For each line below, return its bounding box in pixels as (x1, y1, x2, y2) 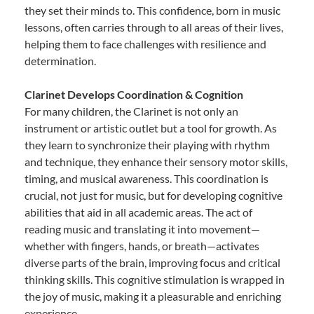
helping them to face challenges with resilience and (25, 36, 266, 50)
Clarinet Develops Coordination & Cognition (25, 87, 243, 101)
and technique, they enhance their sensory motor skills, (25, 154, 287, 168)
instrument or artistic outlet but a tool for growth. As (25, 121, 277, 135)
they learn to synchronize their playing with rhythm (25, 137, 270, 151)
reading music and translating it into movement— (25, 221, 260, 235)
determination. (25, 53, 96, 67)
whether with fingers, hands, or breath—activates (25, 238, 259, 252)
